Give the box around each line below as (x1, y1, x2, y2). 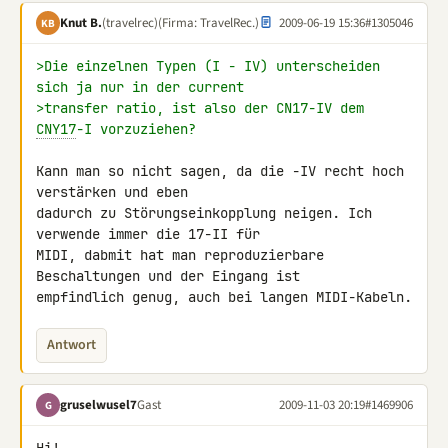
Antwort (47, 335, 96, 355)
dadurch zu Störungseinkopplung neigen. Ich (36, 204, 372, 222)
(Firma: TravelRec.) (158, 13, 259, 32)
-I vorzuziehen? (76, 120, 196, 138)
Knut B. (60, 13, 102, 32)
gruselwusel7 (60, 395, 137, 414)
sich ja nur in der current (36, 78, 244, 96)
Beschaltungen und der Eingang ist (36, 267, 308, 285)
